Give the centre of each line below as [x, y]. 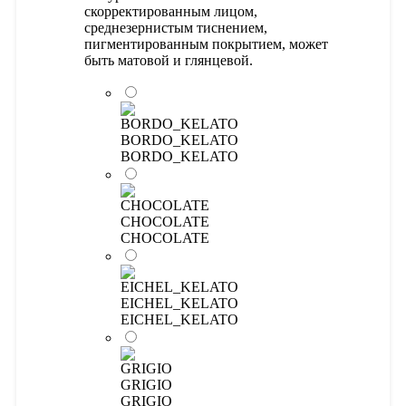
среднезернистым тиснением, [176, 27]
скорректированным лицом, [171, 11]
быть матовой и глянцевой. [169, 60]
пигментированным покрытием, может [206, 43]
